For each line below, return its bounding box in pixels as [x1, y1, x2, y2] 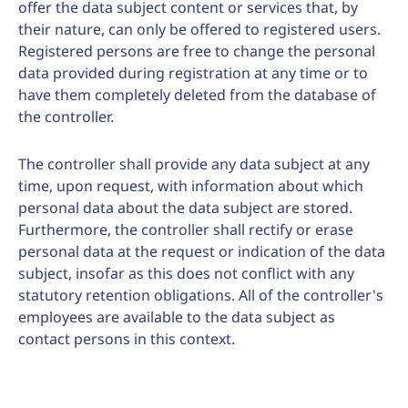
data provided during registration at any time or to [18, 63, 368, 83]
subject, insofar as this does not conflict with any [18, 263, 354, 283]
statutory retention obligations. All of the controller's [18, 285, 383, 305]
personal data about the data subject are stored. [18, 198, 352, 218]
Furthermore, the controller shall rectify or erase [18, 219, 353, 240]
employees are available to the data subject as [18, 307, 335, 327]
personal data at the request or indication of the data [18, 241, 385, 261]
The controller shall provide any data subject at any [18, 154, 370, 174]
